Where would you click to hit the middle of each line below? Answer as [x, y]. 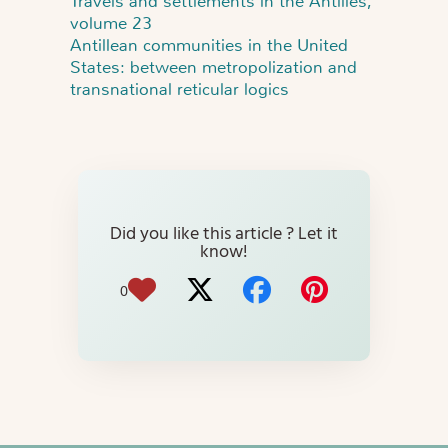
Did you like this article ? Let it [116, 235]
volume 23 [111, 23]
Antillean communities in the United [209, 45]
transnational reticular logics [179, 89]
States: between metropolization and [213, 67]
